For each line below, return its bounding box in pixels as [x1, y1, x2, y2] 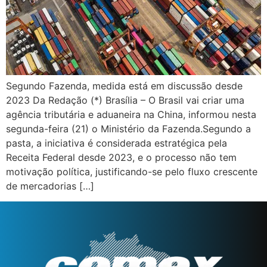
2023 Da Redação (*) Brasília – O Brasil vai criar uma [6, 94, 244, 107]
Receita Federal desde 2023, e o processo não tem [6, 151, 237, 164]
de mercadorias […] [6, 180, 94, 193]
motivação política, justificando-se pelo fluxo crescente [6, 166, 257, 178]
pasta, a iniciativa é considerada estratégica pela [6, 137, 227, 150]
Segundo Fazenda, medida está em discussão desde [6, 80, 243, 92]
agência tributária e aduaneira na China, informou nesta [6, 108, 256, 121]
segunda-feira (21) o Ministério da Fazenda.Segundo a [6, 123, 251, 135]
